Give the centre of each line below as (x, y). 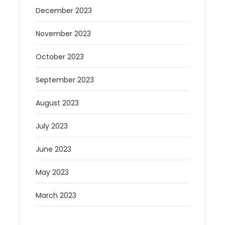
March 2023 (56, 196)
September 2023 (65, 80)
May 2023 (52, 173)
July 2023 (52, 126)
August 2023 (58, 103)
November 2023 (64, 34)
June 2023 (54, 149)
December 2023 (64, 11)
